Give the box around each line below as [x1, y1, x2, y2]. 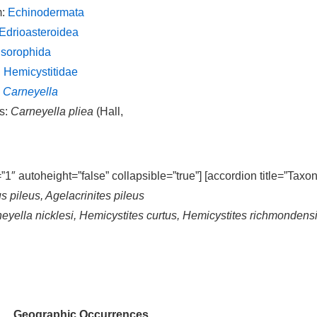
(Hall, [93, 105, 123, 117]
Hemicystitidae [4, 66, 78, 78]
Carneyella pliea [11, 105, 93, 117]
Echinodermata [8, 6, 84, 18]
